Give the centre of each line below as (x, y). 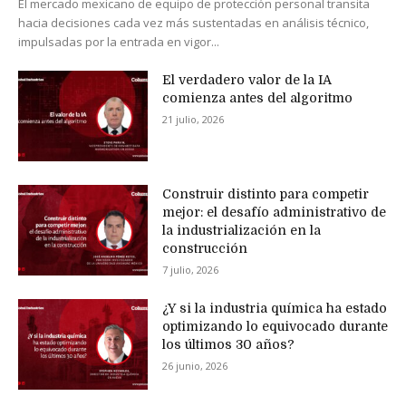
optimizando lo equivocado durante (275, 327)
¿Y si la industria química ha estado (274, 309)
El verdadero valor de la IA (246, 80)
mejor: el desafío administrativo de (274, 213)
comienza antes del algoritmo (257, 98)
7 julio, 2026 (190, 270)
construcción (204, 249)
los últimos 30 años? (228, 345)
